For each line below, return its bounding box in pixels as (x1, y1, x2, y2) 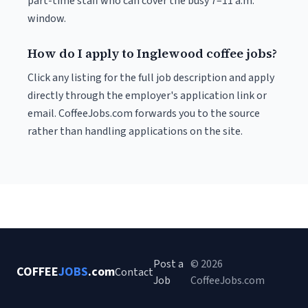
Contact (115, 265, 153, 280)
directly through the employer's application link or (27, 88, 267, 103)
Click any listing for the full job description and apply (27, 70, 274, 85)
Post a (153, 256, 184, 272)
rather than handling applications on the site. (27, 124, 243, 139)
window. (27, 11, 66, 26)
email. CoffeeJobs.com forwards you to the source (27, 106, 260, 121)
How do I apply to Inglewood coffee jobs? (27, 45, 277, 62)
